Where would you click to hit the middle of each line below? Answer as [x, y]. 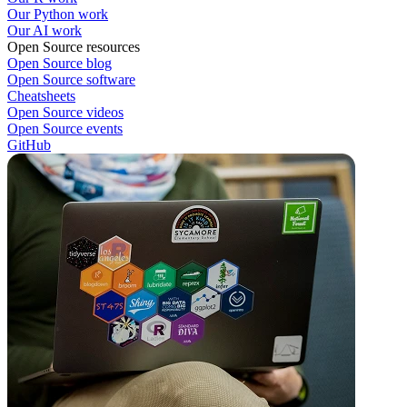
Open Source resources [74, 47]
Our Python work [58, 15]
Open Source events [65, 129]
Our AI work [45, 31]
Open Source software [71, 80]
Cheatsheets [41, 96]
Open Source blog [60, 64]
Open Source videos [65, 113]
